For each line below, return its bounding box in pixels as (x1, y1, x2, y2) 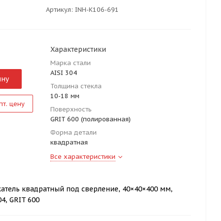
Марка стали (50, 59, 91, 67)
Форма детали (50, 128, 97, 137)
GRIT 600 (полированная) (50, 115, 131, 123)
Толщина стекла (50, 82, 102, 90)
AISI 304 (50, 69, 77, 77)
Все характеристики (50, 152, 115, 161)
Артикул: (46, 5, 73, 14)
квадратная (50, 138, 88, 147)
